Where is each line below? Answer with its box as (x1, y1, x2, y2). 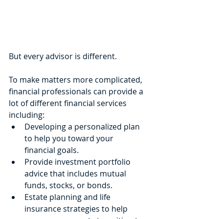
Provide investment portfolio (24, 156, 132, 167)
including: (9, 109, 44, 120)
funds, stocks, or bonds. (24, 179, 112, 191)
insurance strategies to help (24, 203, 130, 214)
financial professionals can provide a (9, 86, 145, 97)
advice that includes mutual (24, 168, 128, 179)
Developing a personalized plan (24, 121, 142, 132)
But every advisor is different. (9, 50, 117, 62)
